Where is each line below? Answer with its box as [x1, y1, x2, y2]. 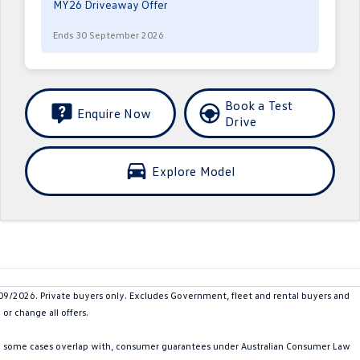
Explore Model [152, 163, 235, 179]
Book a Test [224, 97, 293, 113]
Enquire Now [76, 105, 152, 121]
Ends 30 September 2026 [52, 29, 164, 41]
